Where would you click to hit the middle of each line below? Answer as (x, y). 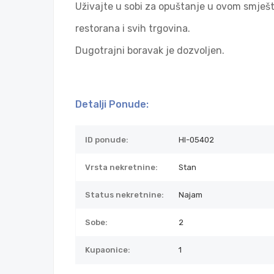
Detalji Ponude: (112, 104)
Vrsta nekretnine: (121, 167)
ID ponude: (107, 140)
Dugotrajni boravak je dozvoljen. (150, 50)
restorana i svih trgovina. (133, 28)
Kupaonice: (108, 250)
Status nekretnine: (124, 195)
